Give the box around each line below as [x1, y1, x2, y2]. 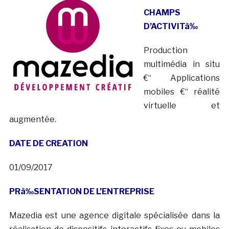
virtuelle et [143, 101, 220, 111]
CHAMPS [143, 8, 180, 18]
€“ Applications [143, 73, 220, 83]
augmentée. [9, 114, 56, 125]
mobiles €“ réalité [143, 87, 220, 97]
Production [143, 45, 188, 56]
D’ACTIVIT [143, 21, 185, 32]
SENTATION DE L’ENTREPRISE [33, 187, 154, 197]
